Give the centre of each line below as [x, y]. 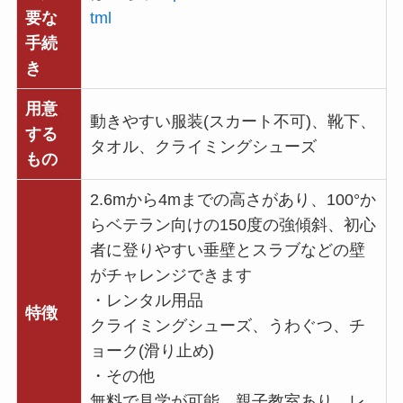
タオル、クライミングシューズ [203, 146]
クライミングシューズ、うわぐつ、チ [227, 325]
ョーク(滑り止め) [152, 350]
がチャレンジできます [170, 275]
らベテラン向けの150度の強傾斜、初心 [233, 224]
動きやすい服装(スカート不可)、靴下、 [233, 121]
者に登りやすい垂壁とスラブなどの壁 [227, 250]
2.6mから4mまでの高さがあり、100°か [233, 199]
